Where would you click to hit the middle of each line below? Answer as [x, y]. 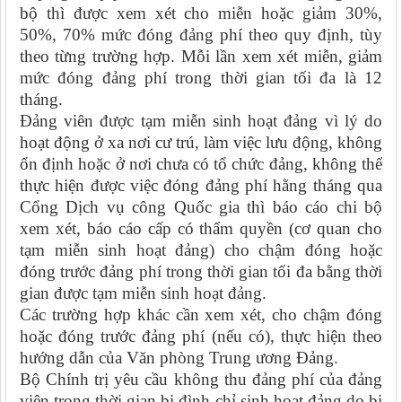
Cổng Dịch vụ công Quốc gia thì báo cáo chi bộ [201, 207]
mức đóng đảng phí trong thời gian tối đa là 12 [201, 78]
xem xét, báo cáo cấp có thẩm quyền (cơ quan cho [201, 229]
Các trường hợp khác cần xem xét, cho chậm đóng [201, 315]
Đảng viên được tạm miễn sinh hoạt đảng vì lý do [201, 121]
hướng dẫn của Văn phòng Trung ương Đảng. [179, 358]
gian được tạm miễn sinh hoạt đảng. [143, 293]
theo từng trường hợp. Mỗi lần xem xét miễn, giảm [201, 57]
